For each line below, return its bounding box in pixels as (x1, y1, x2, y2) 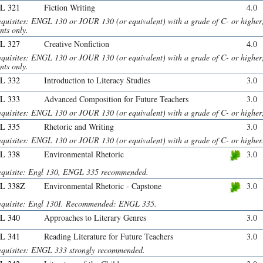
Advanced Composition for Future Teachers (44, 93, 188, 105)
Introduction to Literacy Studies (44, 75, 150, 86)
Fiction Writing (44, 2, 95, 14)
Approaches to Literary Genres (44, 212, 146, 224)
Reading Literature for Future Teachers (44, 231, 173, 242)
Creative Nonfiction (44, 38, 109, 50)
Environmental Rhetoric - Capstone (44, 180, 161, 192)
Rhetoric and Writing (44, 121, 114, 133)
